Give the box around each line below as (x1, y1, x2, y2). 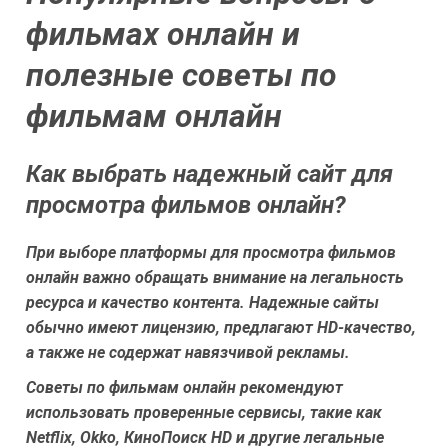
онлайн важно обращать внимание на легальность (26, 268, 404, 288)
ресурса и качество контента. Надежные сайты (26, 293, 379, 313)
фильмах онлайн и (26, 15, 300, 54)
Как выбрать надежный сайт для (26, 159, 393, 188)
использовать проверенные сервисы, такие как (26, 403, 382, 423)
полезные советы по (26, 56, 337, 95)
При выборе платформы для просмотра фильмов (26, 243, 396, 263)
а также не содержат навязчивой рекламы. (26, 343, 350, 363)
